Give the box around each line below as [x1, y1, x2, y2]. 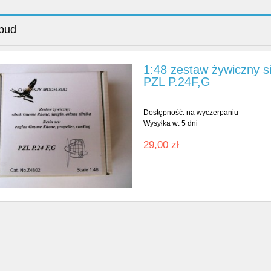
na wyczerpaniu [186, 108, 239, 117]
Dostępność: [143, 108, 185, 117]
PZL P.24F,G [143, 74, 211, 88]
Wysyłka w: [143, 119, 180, 128]
